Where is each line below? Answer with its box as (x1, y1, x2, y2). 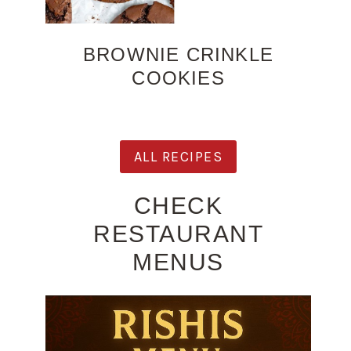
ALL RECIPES (133, 147, 223, 165)
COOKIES (132, 67, 225, 89)
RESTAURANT (93, 221, 264, 248)
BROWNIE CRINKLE (83, 43, 274, 65)
